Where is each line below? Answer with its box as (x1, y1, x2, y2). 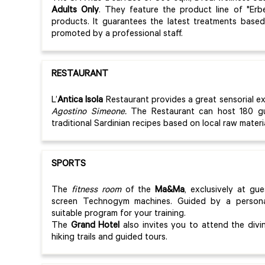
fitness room (67, 185, 121, 196)
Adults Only (51, 5, 99, 16)
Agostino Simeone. (51, 107, 131, 118)
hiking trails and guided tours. (51, 232, 167, 243)
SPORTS (51, 159, 86, 170)
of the (121, 185, 156, 196)
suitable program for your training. (51, 209, 186, 219)
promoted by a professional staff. (51, 29, 183, 40)
